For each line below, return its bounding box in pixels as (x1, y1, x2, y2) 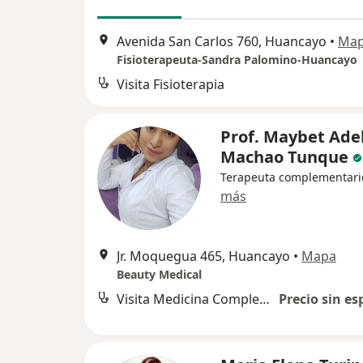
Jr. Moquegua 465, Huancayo (117, 246, 290, 265)
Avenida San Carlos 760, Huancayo (117, 32, 327, 50)
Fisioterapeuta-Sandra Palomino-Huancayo (117, 51, 357, 67)
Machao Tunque (220, 145, 348, 168)
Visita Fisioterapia (117, 75, 224, 93)
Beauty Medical (117, 266, 202, 282)
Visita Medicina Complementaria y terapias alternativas (259, 289, 270, 308)
